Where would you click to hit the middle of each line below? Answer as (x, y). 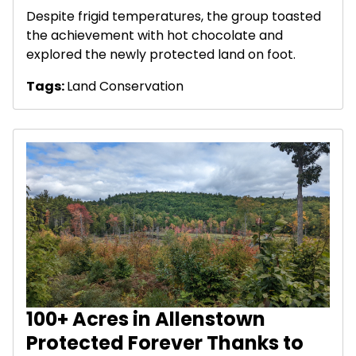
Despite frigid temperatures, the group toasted (174, 17)
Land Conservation (125, 87)
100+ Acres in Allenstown (146, 319)
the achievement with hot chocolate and (155, 36)
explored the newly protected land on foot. (161, 55)
